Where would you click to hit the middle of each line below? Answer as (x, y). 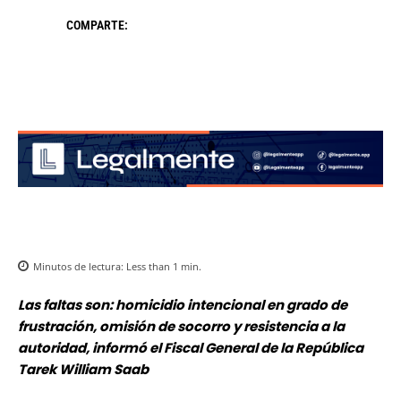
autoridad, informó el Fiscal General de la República (191, 348)
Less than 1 (152, 267)
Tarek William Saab (83, 370)
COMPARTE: (97, 26)
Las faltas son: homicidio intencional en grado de (183, 305)
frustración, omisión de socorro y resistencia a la (181, 327)
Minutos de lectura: (80, 267)
